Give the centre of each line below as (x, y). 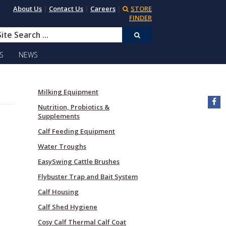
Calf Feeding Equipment (76, 131)
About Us (27, 8)
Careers (103, 8)
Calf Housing (58, 192)
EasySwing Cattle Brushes (79, 161)
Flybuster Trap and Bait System (88, 177)
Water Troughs (62, 146)
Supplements (59, 116)
